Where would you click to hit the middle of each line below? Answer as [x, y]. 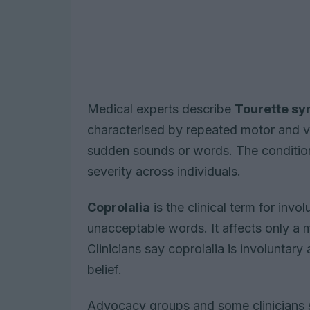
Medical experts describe [161, 109]
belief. [104, 270]
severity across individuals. [164, 172]
